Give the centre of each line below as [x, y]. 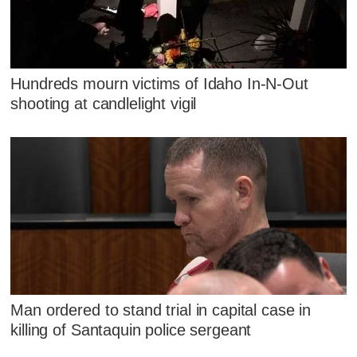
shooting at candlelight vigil [104, 103]
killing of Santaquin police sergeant [131, 330]
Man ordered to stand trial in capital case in [161, 310]
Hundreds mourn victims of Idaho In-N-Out [159, 83]
